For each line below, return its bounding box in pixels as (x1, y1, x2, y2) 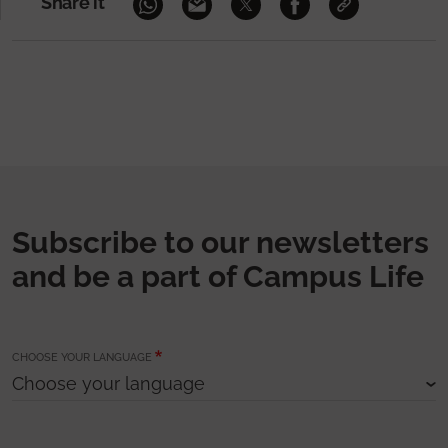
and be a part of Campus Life (12, 258, 424, 294)
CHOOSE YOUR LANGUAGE (12, 350, 152, 364)
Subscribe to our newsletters (12, 224, 429, 260)
